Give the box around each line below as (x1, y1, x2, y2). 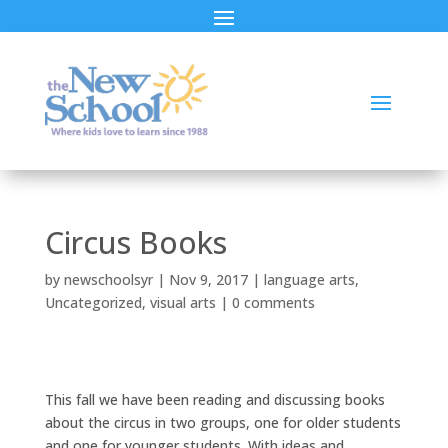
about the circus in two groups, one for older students (44, 412, 401, 432)
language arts (263, 269, 355, 289)
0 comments (231, 292, 315, 312)
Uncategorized (44, 292, 142, 312)
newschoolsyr (63, 269, 153, 289)
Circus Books (44, 221, 227, 263)
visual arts (149, 292, 216, 312)
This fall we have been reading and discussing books (44, 389, 385, 409)
